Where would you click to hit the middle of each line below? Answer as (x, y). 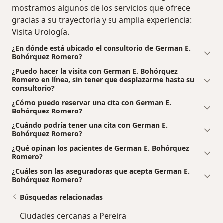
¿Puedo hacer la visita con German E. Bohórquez (95, 71)
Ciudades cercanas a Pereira (73, 216)
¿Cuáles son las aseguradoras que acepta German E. (101, 171)
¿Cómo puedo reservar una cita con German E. (92, 103)
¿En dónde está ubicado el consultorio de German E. (101, 48)
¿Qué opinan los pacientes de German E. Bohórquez (101, 148)
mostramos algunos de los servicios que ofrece (101, 8)
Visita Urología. (41, 32)
